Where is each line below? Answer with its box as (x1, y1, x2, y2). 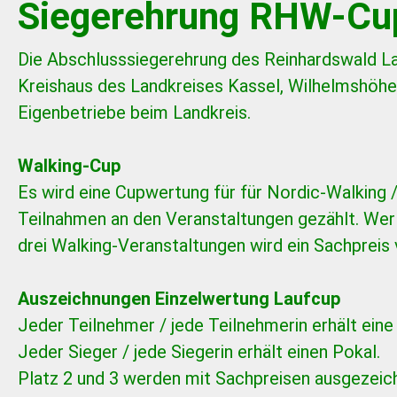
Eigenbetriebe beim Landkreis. (18, 102, 251, 124)
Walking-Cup (18, 155, 121, 177)
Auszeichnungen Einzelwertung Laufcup (18, 288, 340, 310)
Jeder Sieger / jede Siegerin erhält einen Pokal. (18, 341, 380, 363)
